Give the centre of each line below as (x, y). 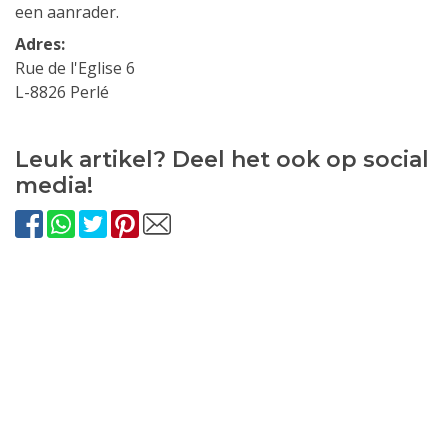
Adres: (40, 43)
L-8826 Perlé (62, 91)
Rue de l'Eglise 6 (75, 67)
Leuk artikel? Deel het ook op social (222, 159)
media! (54, 185)
